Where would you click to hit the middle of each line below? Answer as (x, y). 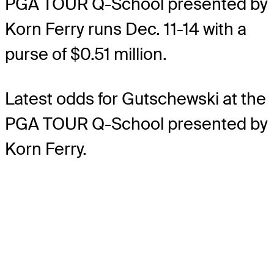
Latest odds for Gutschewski (114, 98)
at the (244, 98)
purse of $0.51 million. (86, 54)
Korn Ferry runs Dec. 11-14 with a (126, 29)
